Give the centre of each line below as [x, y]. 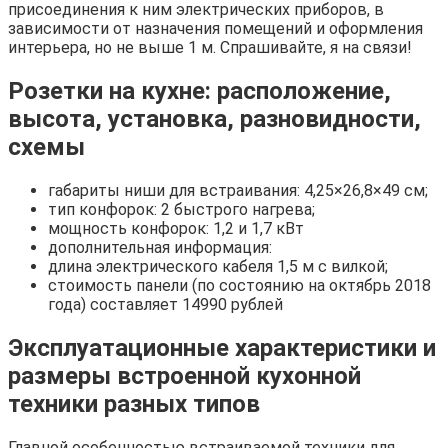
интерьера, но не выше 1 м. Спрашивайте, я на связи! [210, 48]
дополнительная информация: [160, 247]
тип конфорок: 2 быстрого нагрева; [181, 209]
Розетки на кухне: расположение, [199, 90]
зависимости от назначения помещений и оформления [215, 29]
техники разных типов [134, 403]
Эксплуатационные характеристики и [222, 347]
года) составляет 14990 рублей [165, 304]
